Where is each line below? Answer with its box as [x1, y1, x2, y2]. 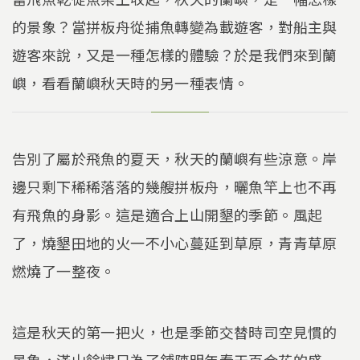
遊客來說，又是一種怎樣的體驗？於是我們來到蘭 [12, 44, 337, 66]
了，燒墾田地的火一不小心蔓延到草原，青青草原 [12, 232, 337, 254]
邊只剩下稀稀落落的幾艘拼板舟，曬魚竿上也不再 [12, 176, 337, 198]
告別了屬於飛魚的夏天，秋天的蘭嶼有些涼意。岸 [12, 148, 337, 170]
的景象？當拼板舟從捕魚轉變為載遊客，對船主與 [12, 16, 337, 38]
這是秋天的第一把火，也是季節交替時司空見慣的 [12, 321, 337, 342]
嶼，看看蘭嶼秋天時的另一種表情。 [12, 72, 249, 94]
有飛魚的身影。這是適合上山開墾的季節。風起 [12, 204, 323, 226]
